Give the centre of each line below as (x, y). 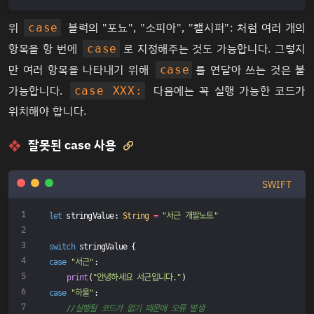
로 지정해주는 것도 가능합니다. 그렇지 (214, 49)
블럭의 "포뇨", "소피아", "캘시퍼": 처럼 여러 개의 (185, 28)
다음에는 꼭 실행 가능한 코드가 (227, 91)
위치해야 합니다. (48, 111)
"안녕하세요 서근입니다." (137, 278)
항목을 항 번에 (45, 49)
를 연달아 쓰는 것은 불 (251, 70)
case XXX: (108, 90)
